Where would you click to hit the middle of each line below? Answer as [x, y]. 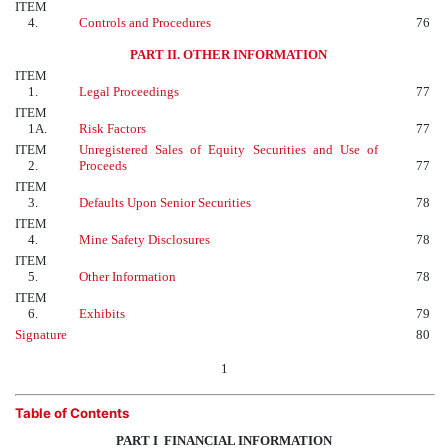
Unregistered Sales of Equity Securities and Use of [228, 150]
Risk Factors [112, 129]
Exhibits [102, 314]
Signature [41, 335]
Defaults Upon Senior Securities [165, 203]
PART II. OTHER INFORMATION [228, 55]
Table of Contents [72, 413]
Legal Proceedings [129, 92]
